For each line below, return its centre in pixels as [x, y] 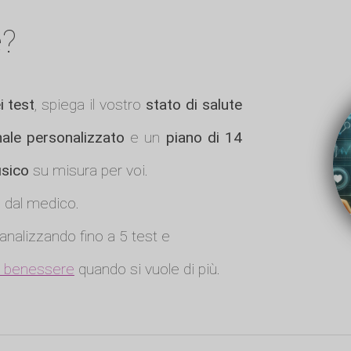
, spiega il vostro [90, 105]
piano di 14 [204, 138]
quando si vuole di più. [147, 270]
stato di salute [194, 105]
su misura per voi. [88, 171]
